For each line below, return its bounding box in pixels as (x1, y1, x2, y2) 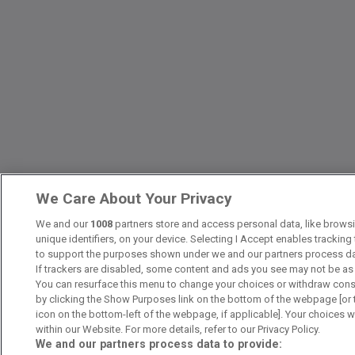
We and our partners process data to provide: (36, 338, 283, 350)
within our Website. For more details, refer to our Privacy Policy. (36, 323, 321, 335)
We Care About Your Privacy (36, 189, 233, 208)
